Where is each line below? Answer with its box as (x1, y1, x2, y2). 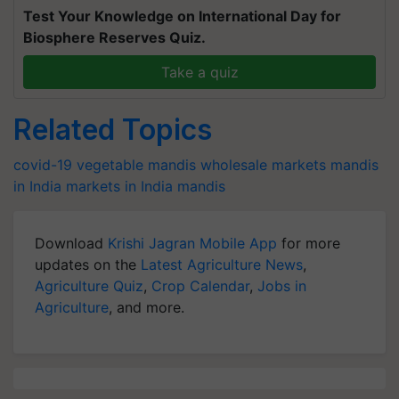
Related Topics (13, 112, 212, 147)
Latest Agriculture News (141, 256, 303, 273)
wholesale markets (200, 156, 326, 174)
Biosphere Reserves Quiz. (23, 28, 206, 46)
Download (35, 234, 108, 252)
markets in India (66, 177, 173, 195)
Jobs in (257, 277, 306, 295)
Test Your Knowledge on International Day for (23, 7, 341, 25)
